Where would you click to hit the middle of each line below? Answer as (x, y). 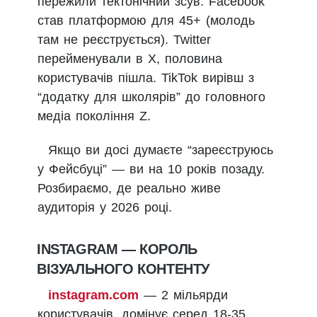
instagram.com (93, 295)
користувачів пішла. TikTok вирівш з (146, 77)
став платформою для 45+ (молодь (146, 20)
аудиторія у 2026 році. (105, 207)
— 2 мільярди (183, 295)
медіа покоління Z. (94, 116)
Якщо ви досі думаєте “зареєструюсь (161, 150)
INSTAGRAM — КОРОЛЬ (117, 249)
